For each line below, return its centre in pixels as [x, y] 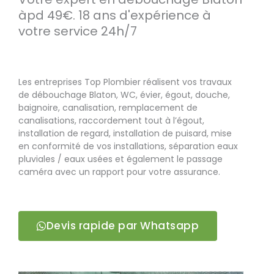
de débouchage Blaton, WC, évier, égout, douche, [124, 95]
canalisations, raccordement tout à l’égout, [111, 121]
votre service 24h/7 [78, 31]
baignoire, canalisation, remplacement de [108, 108]
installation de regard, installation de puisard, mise [125, 134]
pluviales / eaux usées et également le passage [120, 159]
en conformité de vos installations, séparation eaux [128, 146]
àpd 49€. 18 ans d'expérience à [115, 16]
